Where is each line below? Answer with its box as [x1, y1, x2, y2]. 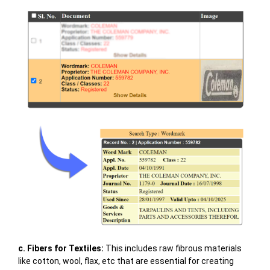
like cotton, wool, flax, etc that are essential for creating [17, 256, 234, 266]
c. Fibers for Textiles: [17, 243, 104, 254]
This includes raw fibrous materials [103, 243, 242, 254]
